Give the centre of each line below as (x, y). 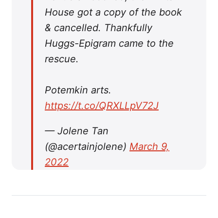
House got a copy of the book (113, 12)
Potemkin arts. (78, 90)
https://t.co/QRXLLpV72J (102, 106)
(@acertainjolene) (87, 147)
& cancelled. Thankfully (99, 28)
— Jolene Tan (77, 131)
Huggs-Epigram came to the (109, 44)
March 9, (149, 147)
